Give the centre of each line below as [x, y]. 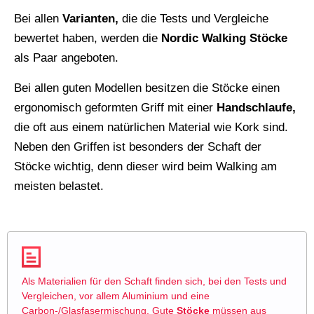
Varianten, [90, 19]
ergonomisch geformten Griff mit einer [115, 108]
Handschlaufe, [256, 108]
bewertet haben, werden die [88, 39]
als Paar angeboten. [66, 58]
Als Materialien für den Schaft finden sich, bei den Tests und [154, 281]
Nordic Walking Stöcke [224, 39]
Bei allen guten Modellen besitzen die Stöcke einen [147, 88]
